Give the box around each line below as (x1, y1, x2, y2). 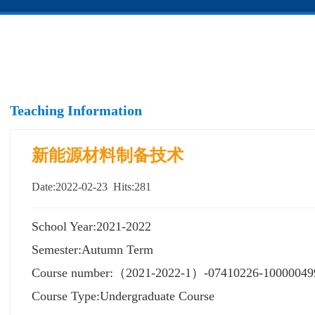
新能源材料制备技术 (32, 146, 184, 165)
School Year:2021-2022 (32, 219, 151, 233)
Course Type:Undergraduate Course (32, 289, 214, 303)
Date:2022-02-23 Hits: (32, 181, 134, 193)
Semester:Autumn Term (32, 243, 153, 257)
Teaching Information (10, 103, 142, 118)
